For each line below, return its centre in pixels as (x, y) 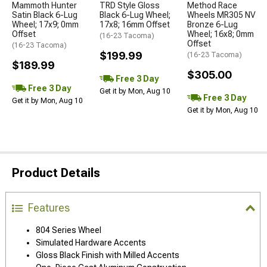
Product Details (56, 173)
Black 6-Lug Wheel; (135, 15)
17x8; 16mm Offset (135, 24)
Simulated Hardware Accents (91, 243)
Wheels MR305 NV (221, 15)
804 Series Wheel (69, 230)
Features (49, 208)
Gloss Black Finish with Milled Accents (108, 255)
